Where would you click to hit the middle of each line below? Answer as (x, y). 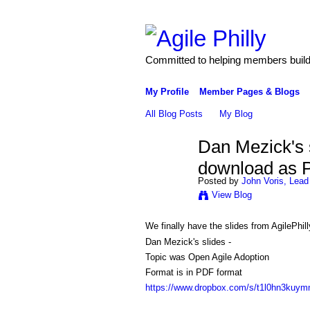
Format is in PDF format (193, 273)
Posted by (219, 181)
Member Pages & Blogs (249, 91)
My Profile (167, 91)
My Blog (236, 113)
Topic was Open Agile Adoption (207, 257)
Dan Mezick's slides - (188, 241)
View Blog (231, 194)
